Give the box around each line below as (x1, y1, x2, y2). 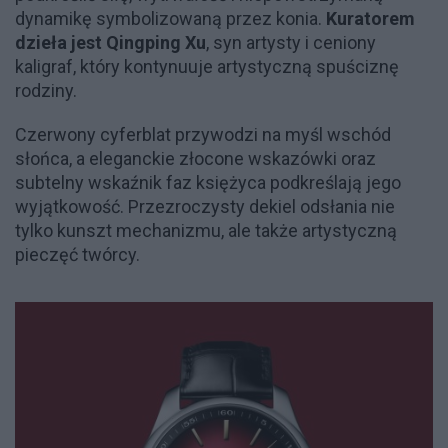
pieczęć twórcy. (15, 243, 140, 265)
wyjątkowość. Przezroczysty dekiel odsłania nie (15, 195, 395, 217)
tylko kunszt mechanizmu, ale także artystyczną (15, 219, 397, 241)
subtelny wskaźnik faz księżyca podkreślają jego (15, 171, 401, 193)
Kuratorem (326, 7, 415, 29)
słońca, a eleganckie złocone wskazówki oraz (15, 147, 376, 169)
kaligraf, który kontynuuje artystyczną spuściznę (15, 55, 399, 77)
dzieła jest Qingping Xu (15, 31, 206, 53)
